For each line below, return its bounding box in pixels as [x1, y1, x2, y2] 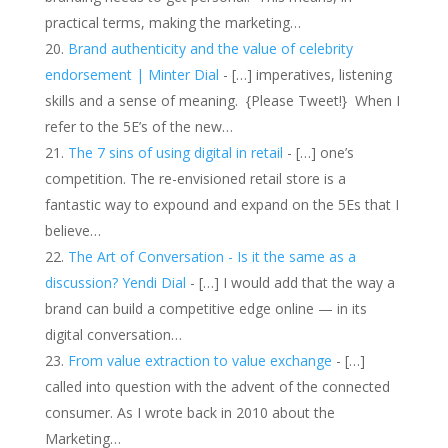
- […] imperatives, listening [218, 64, 392, 84]
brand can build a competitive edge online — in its [44, 298, 367, 318]
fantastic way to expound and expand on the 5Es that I [44, 194, 399, 214]
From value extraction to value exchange [67, 350, 332, 370]
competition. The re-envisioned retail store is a [44, 168, 346, 188]
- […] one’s [282, 142, 354, 162]
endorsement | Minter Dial [44, 64, 219, 84]
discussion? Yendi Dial [44, 272, 186, 292]
